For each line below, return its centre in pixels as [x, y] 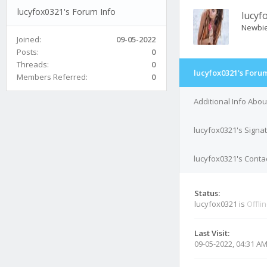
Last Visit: [212, 233]
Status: [207, 193]
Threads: [33, 64]
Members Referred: [52, 77]
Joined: [29, 39]
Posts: [28, 52]
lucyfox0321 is [221, 204]
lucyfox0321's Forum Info [66, 11]
